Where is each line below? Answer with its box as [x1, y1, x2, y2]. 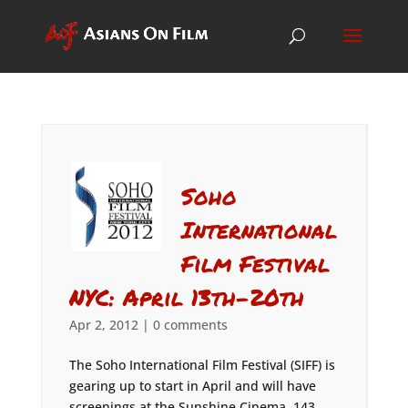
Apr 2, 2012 [68, 316, 138, 333]
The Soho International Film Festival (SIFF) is [68, 356, 335, 373]
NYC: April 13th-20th [68, 280, 304, 313]
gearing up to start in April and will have [68, 377, 316, 394]
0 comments [152, 316, 228, 333]
